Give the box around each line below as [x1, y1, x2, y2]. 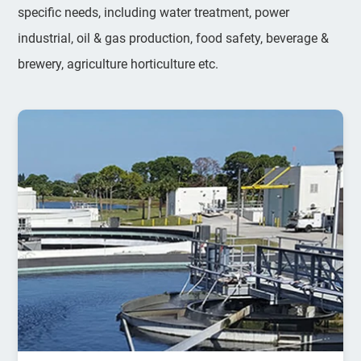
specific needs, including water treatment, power [18, 4, 290, 20]
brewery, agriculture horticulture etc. [18, 56, 219, 72]
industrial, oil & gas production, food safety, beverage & [18, 30, 330, 46]
